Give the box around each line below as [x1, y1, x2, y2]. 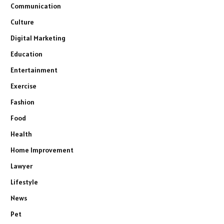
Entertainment [10, 65, 57, 74]
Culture [10, 17, 34, 26]
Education [10, 49, 42, 58]
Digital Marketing [10, 33, 65, 42]
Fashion [10, 97, 34, 106]
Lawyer [10, 161, 32, 170]
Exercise [10, 81, 36, 90]
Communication [10, 1, 61, 10]
